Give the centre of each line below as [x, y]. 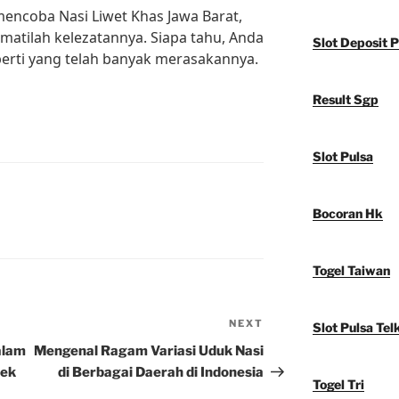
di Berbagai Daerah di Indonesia [161, 373]
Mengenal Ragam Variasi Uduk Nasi [149, 351]
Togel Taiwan [351, 271]
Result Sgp [345, 100]
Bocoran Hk [347, 214]
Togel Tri [338, 385]
